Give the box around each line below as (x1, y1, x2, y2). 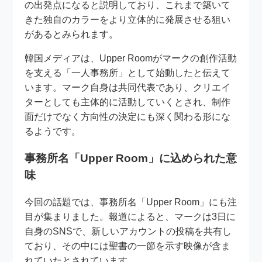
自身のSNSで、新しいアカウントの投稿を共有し (25, 226, 232, 236)
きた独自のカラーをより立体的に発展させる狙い (25, 15, 231, 25)
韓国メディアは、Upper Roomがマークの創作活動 (25, 53, 237, 64)
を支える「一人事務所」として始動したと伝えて (25, 68, 231, 78)
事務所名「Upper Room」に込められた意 (25, 152, 237, 165)
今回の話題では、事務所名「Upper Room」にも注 (25, 196, 237, 207)
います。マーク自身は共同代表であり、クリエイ (25, 82, 231, 93)
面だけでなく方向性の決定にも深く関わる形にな (25, 112, 231, 122)
